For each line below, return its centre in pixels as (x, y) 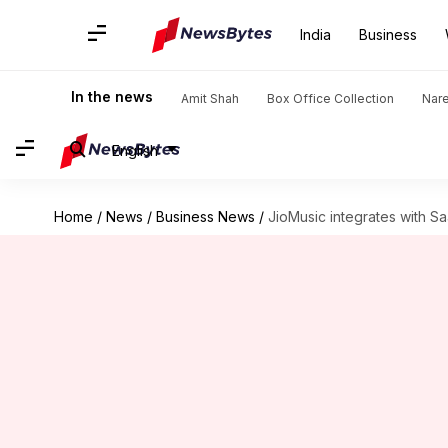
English (135, 150)
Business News (205, 216)
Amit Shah (210, 98)
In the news (112, 96)
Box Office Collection (330, 98)
